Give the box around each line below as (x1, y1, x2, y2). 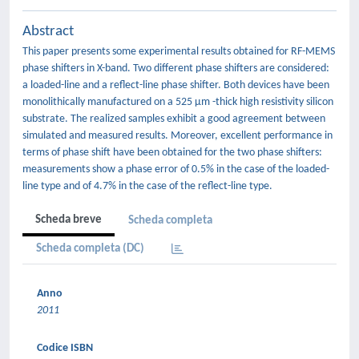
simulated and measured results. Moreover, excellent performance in (22, 130, 333, 142)
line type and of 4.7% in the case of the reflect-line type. (22, 180, 272, 192)
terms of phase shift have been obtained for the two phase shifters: (22, 147, 322, 159)
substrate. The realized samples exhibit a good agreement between (22, 113, 325, 125)
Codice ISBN (37, 342, 93, 354)
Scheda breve (35, 214, 102, 226)
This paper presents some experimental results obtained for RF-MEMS (22, 46, 335, 58)
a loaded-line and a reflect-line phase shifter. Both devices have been (22, 79, 329, 91)
